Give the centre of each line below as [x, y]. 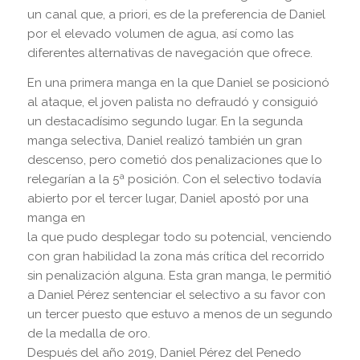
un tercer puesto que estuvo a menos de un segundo [180, 314]
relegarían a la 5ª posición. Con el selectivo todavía [174, 179]
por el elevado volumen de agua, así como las [160, 33]
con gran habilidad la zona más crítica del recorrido [176, 256]
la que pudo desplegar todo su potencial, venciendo [179, 237]
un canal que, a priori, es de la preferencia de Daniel [176, 14]
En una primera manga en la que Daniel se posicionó [178, 82]
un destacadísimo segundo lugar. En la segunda [165, 121]
